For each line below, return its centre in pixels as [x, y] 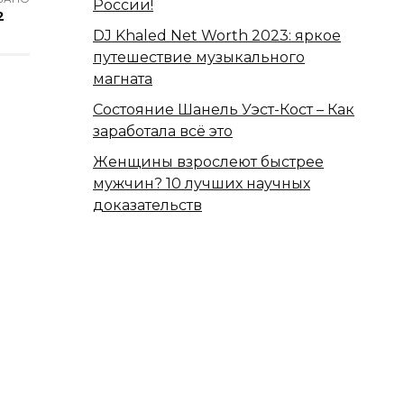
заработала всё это [163, 131]
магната [123, 78]
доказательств [147, 205]
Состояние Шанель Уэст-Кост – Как [224, 109]
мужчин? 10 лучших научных [202, 183]
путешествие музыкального [199, 57]
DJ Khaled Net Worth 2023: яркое [217, 35]
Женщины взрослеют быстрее [208, 161]
